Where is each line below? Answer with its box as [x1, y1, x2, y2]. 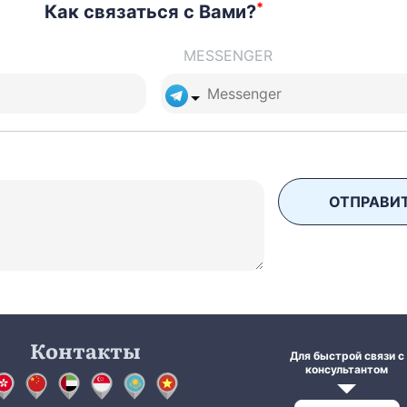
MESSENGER [183, 46, 273, 65]
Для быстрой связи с [289, 349, 404, 363]
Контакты [29, 335, 141, 366]
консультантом [305, 362, 388, 377]
